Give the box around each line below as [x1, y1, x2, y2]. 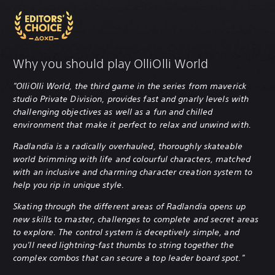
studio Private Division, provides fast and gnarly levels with [13, 93, 249, 104]
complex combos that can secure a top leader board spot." [13, 252, 244, 263]
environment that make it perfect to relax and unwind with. [13, 118, 251, 130]
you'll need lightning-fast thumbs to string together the [13, 239, 234, 250]
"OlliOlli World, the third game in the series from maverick [13, 80, 246, 91]
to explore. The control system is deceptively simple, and [13, 226, 239, 238]
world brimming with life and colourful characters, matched [13, 153, 250, 165]
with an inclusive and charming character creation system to [13, 166, 252, 177]
